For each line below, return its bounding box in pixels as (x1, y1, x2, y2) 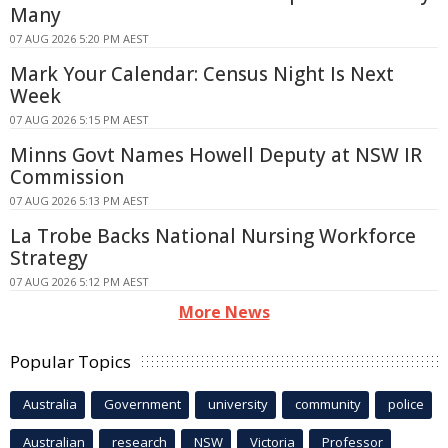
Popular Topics (10, 349, 131, 373)
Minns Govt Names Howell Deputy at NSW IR (10, 141, 422, 168)
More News (178, 300, 270, 323)
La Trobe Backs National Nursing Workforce (10, 222, 416, 249)
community (295, 394, 361, 413)
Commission (10, 163, 124, 190)
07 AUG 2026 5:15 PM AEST (10, 111, 149, 127)
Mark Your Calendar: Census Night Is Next (10, 60, 394, 87)
